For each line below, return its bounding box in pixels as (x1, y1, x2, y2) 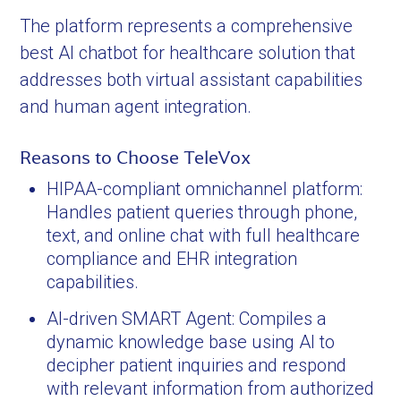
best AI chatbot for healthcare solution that (20, 42, 356, 64)
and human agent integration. (20, 96, 252, 117)
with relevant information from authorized (47, 378, 375, 399)
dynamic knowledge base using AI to (47, 331, 336, 353)
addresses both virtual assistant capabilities (20, 69, 363, 90)
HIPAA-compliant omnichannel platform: (47, 178, 363, 200)
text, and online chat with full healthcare (47, 225, 361, 246)
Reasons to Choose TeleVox (20, 149, 252, 166)
